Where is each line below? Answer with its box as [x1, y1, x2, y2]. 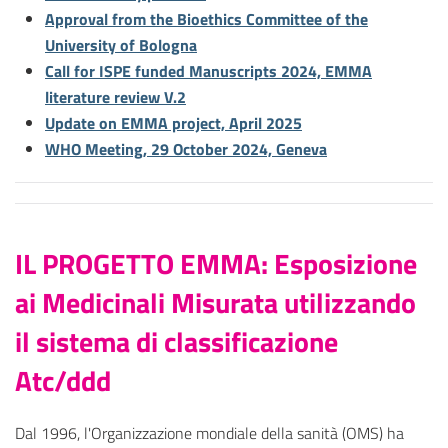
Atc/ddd [15, 359, 111, 403]
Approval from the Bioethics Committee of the [45, 7, 368, 32]
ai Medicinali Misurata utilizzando [15, 281, 416, 325]
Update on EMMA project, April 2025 [45, 111, 302, 136]
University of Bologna [45, 33, 197, 58]
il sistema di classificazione [15, 320, 338, 364]
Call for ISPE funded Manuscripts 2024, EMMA [45, 59, 372, 84]
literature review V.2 [45, 85, 186, 110]
